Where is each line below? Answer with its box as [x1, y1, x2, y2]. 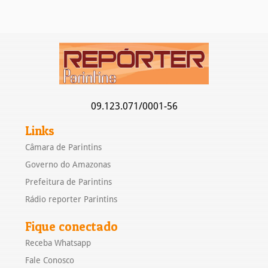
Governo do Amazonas [25, 159, 111, 169]
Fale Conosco [25, 255, 75, 265]
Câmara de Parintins [25, 142, 102, 152]
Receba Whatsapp [25, 237, 92, 248]
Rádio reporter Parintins [25, 194, 118, 204]
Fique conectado [25, 218, 118, 234]
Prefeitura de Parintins [25, 176, 112, 187]
